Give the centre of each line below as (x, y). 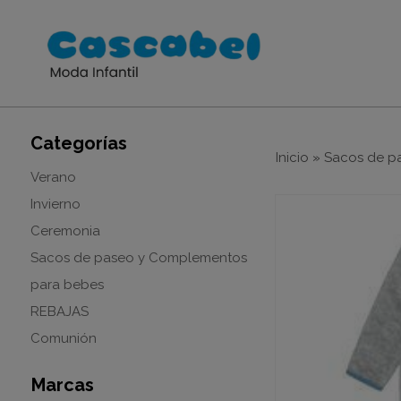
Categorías (78, 143)
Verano (53, 177)
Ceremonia (65, 231)
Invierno (55, 204)
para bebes (67, 285)
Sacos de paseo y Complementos (138, 258)
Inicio (292, 158)
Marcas (62, 385)
